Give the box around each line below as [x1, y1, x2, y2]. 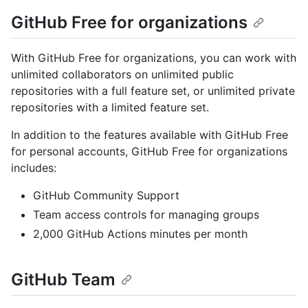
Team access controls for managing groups [33, 207, 259, 221]
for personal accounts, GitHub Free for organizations [11, 144, 287, 158]
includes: [11, 160, 56, 175]
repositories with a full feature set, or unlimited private [11, 83, 295, 98]
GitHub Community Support [33, 188, 179, 202]
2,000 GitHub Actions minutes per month [33, 226, 247, 241]
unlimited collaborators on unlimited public [11, 67, 234, 81]
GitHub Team [11, 269, 115, 289]
